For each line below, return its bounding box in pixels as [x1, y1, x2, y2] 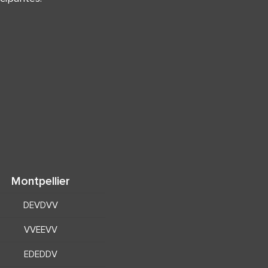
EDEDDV [24, 249, 57, 259]
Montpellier [11, 174, 70, 187]
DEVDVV [23, 200, 58, 210]
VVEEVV [24, 224, 57, 234]
